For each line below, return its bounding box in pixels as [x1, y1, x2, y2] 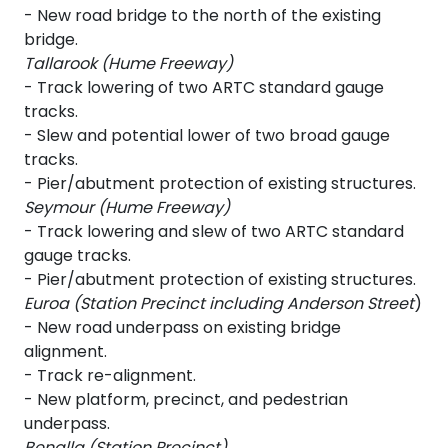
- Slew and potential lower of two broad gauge [24, 124, 390, 148]
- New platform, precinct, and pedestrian [24, 388, 348, 412]
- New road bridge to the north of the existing [24, 4, 381, 28]
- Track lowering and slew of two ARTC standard [24, 220, 404, 244]
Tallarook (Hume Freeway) [24, 52, 233, 76]
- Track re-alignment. [24, 364, 196, 388]
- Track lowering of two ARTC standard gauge [24, 76, 384, 100]
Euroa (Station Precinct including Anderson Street [24, 292, 414, 316]
